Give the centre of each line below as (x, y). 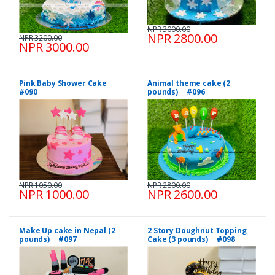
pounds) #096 (176, 92)
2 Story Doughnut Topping (197, 230)
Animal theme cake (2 (189, 83)
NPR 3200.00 (41, 38)
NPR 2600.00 (182, 194)
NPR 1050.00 (41, 185)
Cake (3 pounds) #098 (191, 239)
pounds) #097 (48, 239)
